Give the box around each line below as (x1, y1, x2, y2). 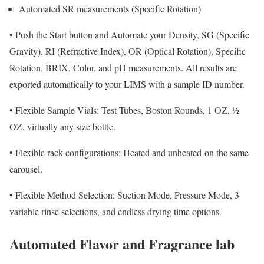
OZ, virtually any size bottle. (9, 120, 115, 133)
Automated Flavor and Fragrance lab (9, 233, 235, 254)
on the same (204, 146, 249, 159)
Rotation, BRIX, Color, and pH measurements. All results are (9, 61, 237, 74)
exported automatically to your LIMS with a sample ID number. (9, 77, 245, 90)
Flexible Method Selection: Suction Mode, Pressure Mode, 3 (15, 188, 239, 201)
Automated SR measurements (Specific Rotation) (19, 2, 201, 15)
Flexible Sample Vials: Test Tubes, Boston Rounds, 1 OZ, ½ (15, 103, 239, 116)
